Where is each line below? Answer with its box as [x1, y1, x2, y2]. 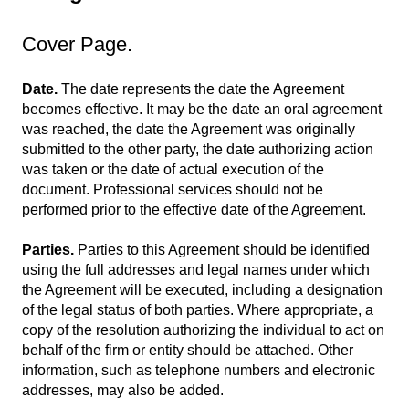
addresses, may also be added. [22, 383, 224, 399]
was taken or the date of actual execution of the [22, 161, 324, 177]
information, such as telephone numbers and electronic [22, 362, 375, 379]
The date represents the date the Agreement [61, 80, 344, 97]
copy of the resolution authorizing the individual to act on [22, 322, 384, 339]
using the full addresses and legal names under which [22, 262, 370, 278]
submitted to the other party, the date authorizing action [22, 141, 373, 157]
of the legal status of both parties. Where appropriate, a [22, 302, 373, 319]
